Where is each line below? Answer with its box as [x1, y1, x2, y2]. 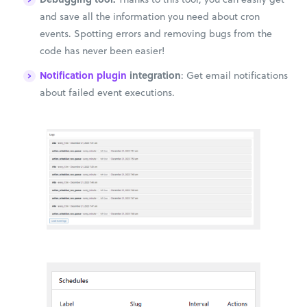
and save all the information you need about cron [40, 9, 260, 23]
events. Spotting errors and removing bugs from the [40, 26, 272, 40]
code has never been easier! [40, 43, 164, 58]
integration [130, 67, 181, 82]
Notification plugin [40, 67, 130, 82]
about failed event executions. [40, 85, 175, 99]
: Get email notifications [181, 68, 288, 82]
